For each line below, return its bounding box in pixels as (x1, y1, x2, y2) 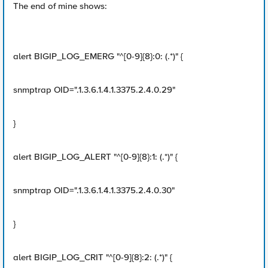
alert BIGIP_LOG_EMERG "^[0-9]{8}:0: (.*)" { (13, 51, 183, 62)
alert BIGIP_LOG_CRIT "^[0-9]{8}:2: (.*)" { (13, 252, 172, 263)
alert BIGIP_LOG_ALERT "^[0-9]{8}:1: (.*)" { (13, 151, 178, 162)
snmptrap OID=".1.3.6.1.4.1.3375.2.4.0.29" (13, 84, 175, 95)
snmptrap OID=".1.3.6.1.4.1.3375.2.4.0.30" (13, 185, 175, 196)
